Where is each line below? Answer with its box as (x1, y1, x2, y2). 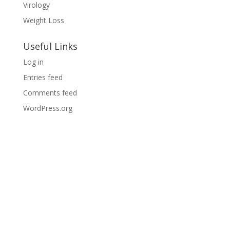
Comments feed (23, 87, 77, 98)
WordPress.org (23, 103, 72, 113)
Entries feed (23, 72, 63, 82)
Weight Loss (23, 15, 64, 25)
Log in (23, 56, 44, 67)
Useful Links (23, 40, 78, 52)
